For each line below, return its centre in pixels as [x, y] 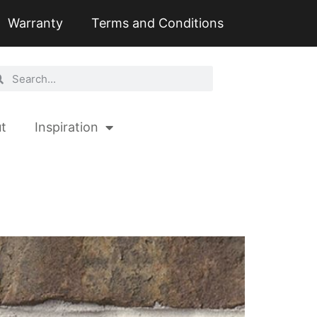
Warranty [35, 23]
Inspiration [66, 127]
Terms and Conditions [157, 23]
